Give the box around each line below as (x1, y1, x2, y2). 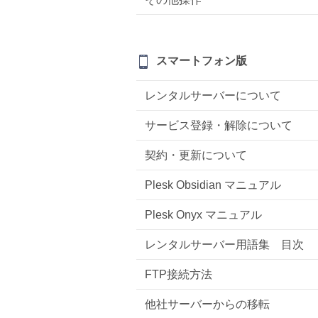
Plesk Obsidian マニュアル (145, 178, 281, 191)
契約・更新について (145, 148, 247, 161)
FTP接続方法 (145, 268, 212, 280)
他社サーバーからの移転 (145, 297, 270, 310)
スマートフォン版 (156, 54, 247, 67)
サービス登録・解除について (145, 119, 292, 131)
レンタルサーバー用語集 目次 (145, 238, 304, 251)
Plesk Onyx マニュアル (145, 208, 262, 221)
